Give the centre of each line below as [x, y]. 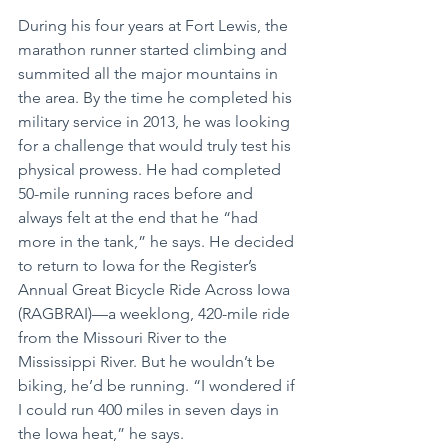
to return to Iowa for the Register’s [139, 265]
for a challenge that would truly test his [156, 145]
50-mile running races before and [137, 193]
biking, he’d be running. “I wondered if [158, 385]
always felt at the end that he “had [140, 217]
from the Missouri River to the [124, 337]
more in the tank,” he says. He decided [158, 241]
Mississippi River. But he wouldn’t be [148, 361]
